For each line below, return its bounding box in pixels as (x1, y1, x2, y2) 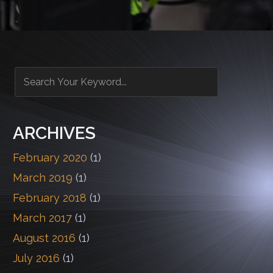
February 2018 (13, 191, 87, 204)
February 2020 (13, 151, 87, 164)
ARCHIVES (13, 123, 96, 143)
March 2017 (13, 211, 72, 224)
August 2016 (13, 232, 76, 244)
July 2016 (13, 252, 60, 264)
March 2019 (13, 171, 73, 184)
